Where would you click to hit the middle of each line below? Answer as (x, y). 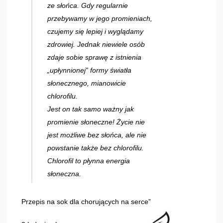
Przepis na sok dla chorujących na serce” (86, 201)
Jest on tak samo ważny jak (91, 109)
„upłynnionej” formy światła (90, 70)
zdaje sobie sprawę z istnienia (95, 57)
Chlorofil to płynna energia (89, 161)
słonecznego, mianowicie (87, 83)
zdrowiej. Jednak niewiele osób (96, 44)
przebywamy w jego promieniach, (100, 18)
